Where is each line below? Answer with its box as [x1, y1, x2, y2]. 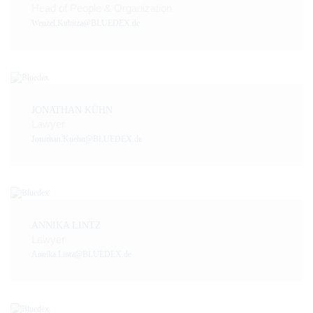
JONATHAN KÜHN [31, 104, 112, 115]
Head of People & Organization [31, 1, 172, 14]
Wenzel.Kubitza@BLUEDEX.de [31, 17, 140, 28]
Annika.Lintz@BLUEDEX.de [31, 249, 131, 260]
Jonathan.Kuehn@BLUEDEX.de [31, 133, 142, 144]
